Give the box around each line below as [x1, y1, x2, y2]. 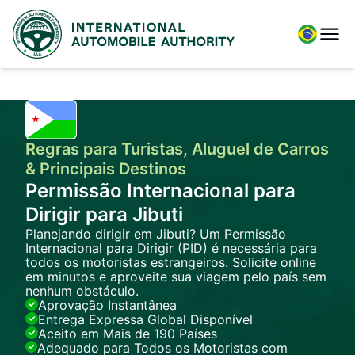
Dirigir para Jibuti [25, 203, 183, 226]
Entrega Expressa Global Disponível [38, 311, 253, 327]
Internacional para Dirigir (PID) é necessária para [25, 240, 317, 256]
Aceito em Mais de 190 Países [38, 326, 217, 342]
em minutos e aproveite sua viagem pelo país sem [25, 269, 326, 284]
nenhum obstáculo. [25, 283, 139, 299]
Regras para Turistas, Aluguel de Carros [25, 139, 329, 158]
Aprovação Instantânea [38, 297, 177, 313]
